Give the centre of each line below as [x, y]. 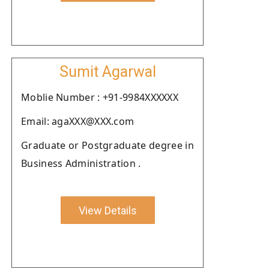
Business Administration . [81, 163]
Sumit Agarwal [107, 72]
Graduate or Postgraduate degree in [107, 145]
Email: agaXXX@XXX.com [78, 121]
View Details [107, 210]
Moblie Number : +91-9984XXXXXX [100, 97]
